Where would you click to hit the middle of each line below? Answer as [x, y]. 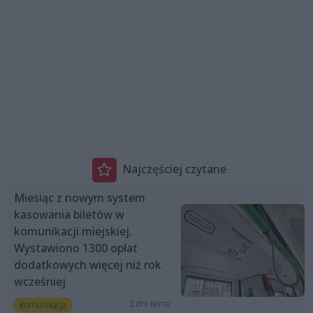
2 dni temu [150, 303]
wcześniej [40, 281]
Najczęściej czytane [174, 169]
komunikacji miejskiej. [73, 231]
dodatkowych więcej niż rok [88, 264]
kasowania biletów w [69, 214]
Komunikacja [43, 305]
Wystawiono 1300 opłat [76, 248]
